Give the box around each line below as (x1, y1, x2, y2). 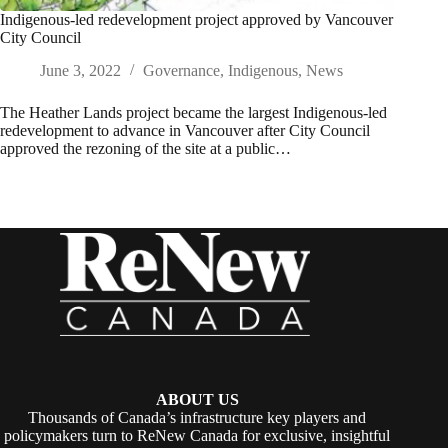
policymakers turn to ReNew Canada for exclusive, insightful (4, 427, 391, 445)
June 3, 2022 (40, 62, 121, 80)
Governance (143, 62, 220, 80)
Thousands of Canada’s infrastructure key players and (28, 409, 367, 427)
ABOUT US (155, 391, 239, 409)
